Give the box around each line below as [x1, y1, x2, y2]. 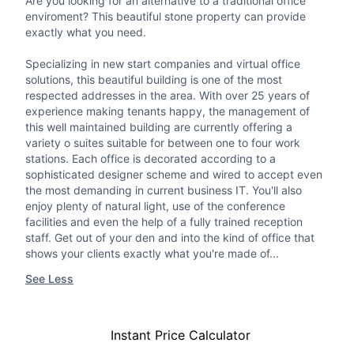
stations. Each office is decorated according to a [25, 152, 276, 166]
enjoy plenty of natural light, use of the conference [25, 199, 285, 213]
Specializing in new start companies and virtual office [25, 57, 300, 71]
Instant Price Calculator [110, 327, 250, 344]
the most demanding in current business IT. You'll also [25, 183, 302, 198]
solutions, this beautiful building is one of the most [25, 73, 282, 87]
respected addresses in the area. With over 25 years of [25, 88, 310, 103]
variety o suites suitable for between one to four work [25, 136, 300, 150]
